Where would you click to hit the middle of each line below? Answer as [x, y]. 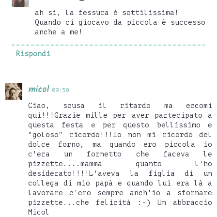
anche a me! [59, 32]
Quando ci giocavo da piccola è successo [120, 22]
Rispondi [33, 54]
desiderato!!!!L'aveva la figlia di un [120, 173]
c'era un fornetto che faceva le [120, 154]
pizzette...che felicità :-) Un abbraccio [120, 202]
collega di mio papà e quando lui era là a [120, 183]
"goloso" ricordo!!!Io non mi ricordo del [120, 134]
